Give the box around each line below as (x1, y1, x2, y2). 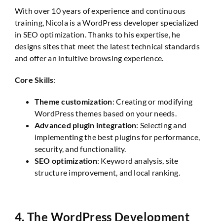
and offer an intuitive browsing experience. (15, 53, 164, 63)
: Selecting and (136, 120, 187, 130)
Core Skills (15, 74, 54, 84)
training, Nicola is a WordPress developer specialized (15, 17, 199, 27)
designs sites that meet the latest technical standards (15, 41, 200, 51)
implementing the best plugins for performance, (35, 132, 200, 142)
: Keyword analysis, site (97, 155, 179, 165)
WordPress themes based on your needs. (35, 108, 177, 118)
